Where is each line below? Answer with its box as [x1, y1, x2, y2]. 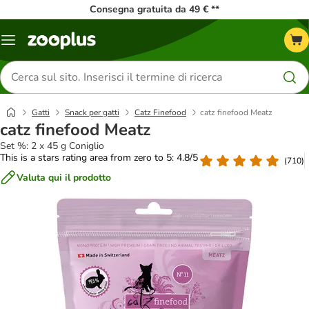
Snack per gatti [65, 107, 119, 118]
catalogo [8, 49, 45, 63]
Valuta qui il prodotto [17, 170, 111, 184]
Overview [8, 38, 49, 52]
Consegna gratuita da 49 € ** [90, 3, 219, 16]
